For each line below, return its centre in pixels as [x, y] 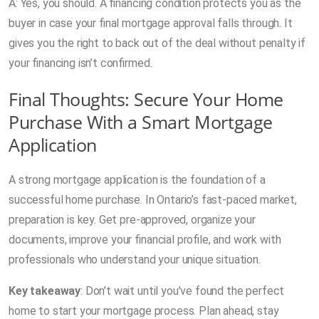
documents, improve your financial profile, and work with [145, 239]
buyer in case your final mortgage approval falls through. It [151, 23]
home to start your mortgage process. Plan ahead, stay [144, 310]
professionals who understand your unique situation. [135, 259]
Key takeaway [45, 291]
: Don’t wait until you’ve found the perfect [183, 291]
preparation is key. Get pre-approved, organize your [132, 219]
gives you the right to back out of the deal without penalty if [157, 43]
